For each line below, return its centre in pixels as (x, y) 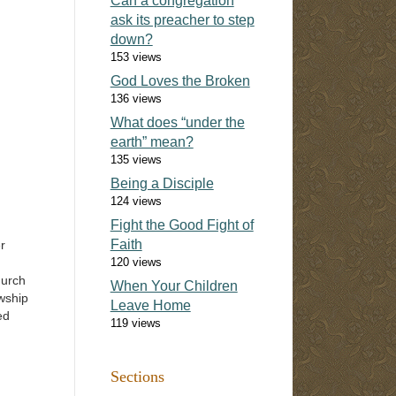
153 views (136, 57)
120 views (136, 262)
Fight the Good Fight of (182, 225)
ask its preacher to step (182, 19)
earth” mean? (152, 141)
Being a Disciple (162, 183)
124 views (136, 201)
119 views (135, 323)
